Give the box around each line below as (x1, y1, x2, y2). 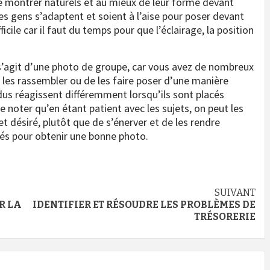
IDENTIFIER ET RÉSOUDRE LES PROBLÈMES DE (33, 198, 256, 210)
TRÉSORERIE (194, 210, 256, 222)
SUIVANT (215, 186, 256, 198)
